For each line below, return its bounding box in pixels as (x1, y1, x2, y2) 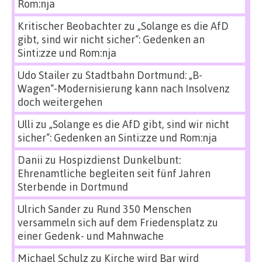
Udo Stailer (18, 68, 70, 82)
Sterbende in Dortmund (18, 180, 128, 194)
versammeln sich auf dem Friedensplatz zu (18, 216, 218, 229)
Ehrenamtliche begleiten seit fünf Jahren (18, 167, 211, 180)
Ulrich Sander (18, 202, 81, 216)
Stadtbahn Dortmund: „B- (85, 68, 202, 82)
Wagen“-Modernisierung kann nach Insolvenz (18, 82, 230, 95)
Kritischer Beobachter (18, 19, 122, 33)
